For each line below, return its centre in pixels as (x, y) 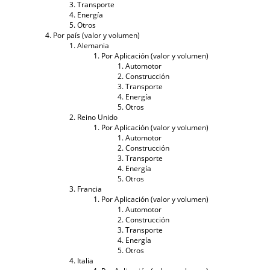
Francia (89, 189)
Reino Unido (97, 117)
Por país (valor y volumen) (96, 35)
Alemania (93, 45)
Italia (85, 260)
